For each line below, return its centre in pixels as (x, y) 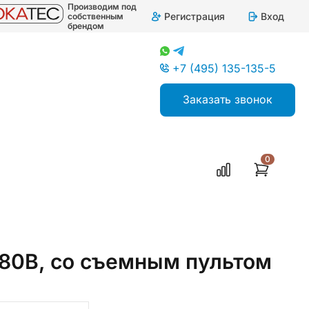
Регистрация (195, 16)
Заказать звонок (227, 99)
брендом (86, 26)
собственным (96, 16)
